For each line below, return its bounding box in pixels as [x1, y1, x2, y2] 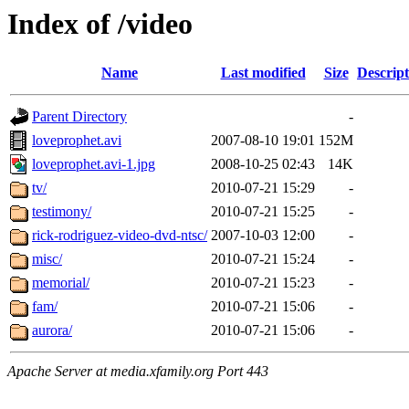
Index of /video [7, 7, 193, 40]
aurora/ [32, 322, 72, 339]
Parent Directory [32, 109, 127, 125]
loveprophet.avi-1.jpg [32, 156, 155, 173]
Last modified [220, 65, 306, 81]
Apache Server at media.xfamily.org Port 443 [7, 363, 268, 380]
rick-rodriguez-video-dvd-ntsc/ [32, 227, 207, 244]
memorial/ [32, 275, 89, 291]
